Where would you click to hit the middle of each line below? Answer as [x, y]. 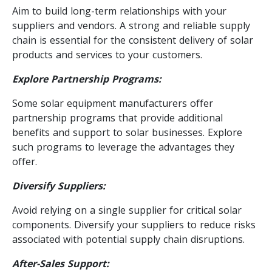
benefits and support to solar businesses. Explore [127, 132]
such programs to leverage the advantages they [123, 147]
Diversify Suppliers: [59, 185]
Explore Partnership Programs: [87, 79]
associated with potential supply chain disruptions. [128, 239]
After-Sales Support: [61, 263]
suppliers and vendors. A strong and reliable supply [131, 25]
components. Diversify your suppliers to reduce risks [134, 224]
